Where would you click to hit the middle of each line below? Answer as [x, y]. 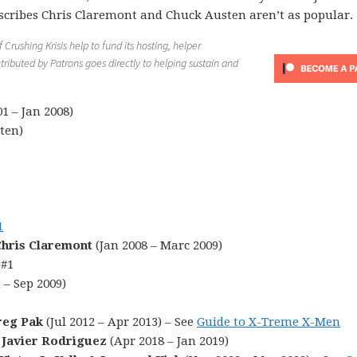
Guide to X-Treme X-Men [269, 322]
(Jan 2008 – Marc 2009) [157, 245]
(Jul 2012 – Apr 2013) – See [120, 322]
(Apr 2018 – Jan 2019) [168, 341]
